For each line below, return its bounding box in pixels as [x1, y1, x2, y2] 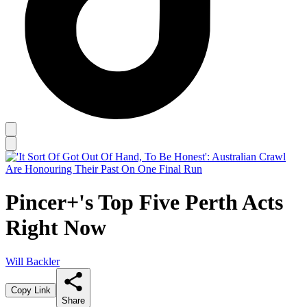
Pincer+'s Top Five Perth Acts [5, 190, 283, 215]
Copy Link [11, 284, 51, 295]
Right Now [5, 215, 106, 241]
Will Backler [5, 255, 60, 267]
